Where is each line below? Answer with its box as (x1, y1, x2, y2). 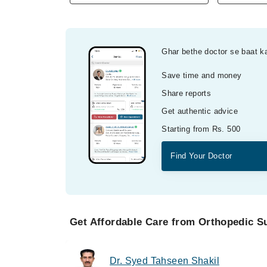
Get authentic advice (162, 106, 238, 116)
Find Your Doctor (170, 151, 232, 160)
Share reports (162, 88, 212, 98)
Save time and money (162, 70, 242, 80)
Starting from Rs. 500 (162, 124, 241, 133)
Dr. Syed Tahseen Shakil (110, 255, 220, 266)
